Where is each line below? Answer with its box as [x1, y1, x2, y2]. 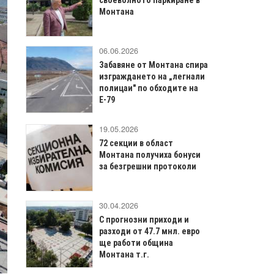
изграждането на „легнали [99, 71, 205, 81]
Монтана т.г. [99, 249, 149, 259]
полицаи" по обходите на [99, 83, 198, 93]
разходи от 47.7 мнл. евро [99, 226, 200, 236]
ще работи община [99, 237, 173, 248]
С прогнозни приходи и [99, 214, 189, 224]
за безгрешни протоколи [99, 161, 196, 171]
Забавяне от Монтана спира [99, 59, 208, 70]
